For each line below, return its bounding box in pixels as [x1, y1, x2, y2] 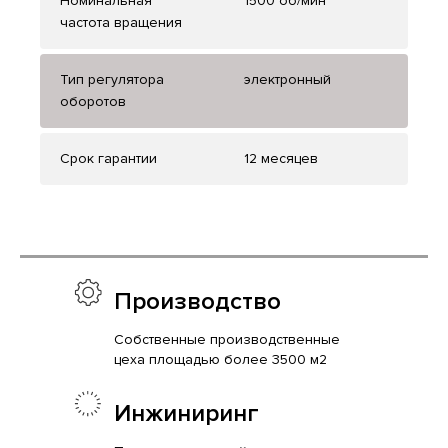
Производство [114, 287, 281, 317]
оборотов [60, 93, 126, 111]
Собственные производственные [114, 331, 340, 349]
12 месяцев [244, 150, 318, 168]
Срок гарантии [60, 150, 157, 168]
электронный [244, 71, 331, 89]
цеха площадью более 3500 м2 [114, 351, 327, 369]
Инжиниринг [114, 399, 259, 429]
